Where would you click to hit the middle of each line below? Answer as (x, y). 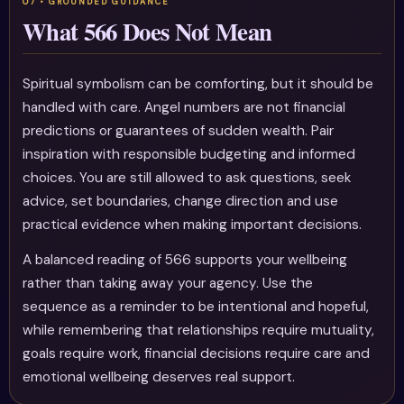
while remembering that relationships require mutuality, (199, 330)
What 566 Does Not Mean (147, 31)
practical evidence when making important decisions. (193, 224)
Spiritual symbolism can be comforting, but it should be (198, 83)
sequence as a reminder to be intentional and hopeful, (196, 306)
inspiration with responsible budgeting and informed (189, 154)
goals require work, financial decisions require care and (197, 353)
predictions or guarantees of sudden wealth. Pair (179, 130)
